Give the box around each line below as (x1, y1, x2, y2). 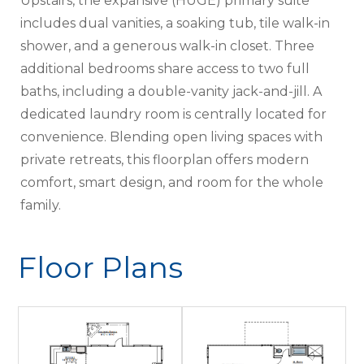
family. (20, 197, 62, 214)
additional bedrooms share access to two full (20, 61, 310, 77)
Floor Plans (18, 249, 184, 286)
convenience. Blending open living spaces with (20, 129, 323, 145)
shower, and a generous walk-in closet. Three (20, 38, 315, 54)
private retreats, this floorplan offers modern (20, 152, 310, 168)
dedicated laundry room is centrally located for (20, 106, 327, 123)
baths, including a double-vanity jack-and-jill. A (20, 84, 323, 100)
